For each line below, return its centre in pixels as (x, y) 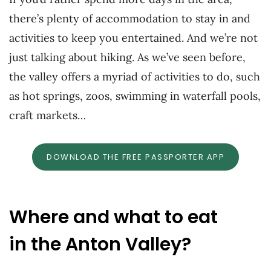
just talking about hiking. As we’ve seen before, (127, 57)
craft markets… (47, 116)
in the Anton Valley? (100, 245)
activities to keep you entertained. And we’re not (133, 38)
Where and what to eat (113, 217)
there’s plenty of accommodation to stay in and (130, 19)
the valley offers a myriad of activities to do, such (135, 77)
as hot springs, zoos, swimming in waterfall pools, (135, 96)
